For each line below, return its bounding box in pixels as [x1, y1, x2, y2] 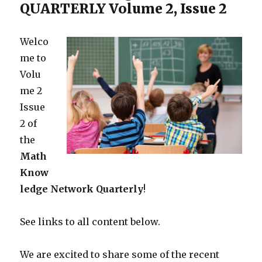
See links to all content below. [20, 216, 161, 228]
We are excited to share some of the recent [20, 249, 220, 261]
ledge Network [20, 183, 94, 195]
